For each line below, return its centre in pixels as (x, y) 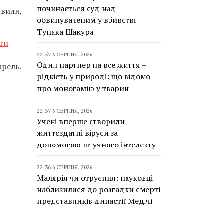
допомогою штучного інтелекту (96, 145)
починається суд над (76, 8)
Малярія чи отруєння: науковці (95, 178)
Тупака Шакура (65, 32)
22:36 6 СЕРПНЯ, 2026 (65, 167)
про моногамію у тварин (83, 88)
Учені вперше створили (81, 121)
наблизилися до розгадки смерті (99, 189)
